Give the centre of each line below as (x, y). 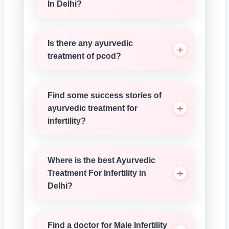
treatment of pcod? (84, 56)
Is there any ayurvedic (90, 43)
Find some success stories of (105, 95)
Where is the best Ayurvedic (101, 160)
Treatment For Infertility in (97, 173)
